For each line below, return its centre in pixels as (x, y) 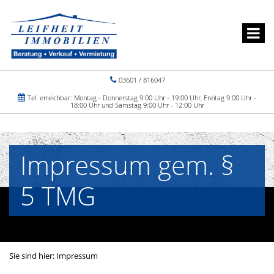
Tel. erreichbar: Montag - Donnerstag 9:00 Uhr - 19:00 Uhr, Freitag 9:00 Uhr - (141, 98)
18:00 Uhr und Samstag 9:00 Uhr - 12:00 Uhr (137, 105)
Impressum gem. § (127, 165)
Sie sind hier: (33, 256)
